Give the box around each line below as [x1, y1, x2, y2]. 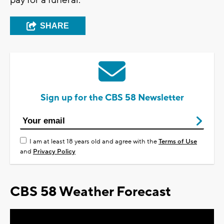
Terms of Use [158, 137, 197, 146]
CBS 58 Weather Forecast [10, 183, 171, 201]
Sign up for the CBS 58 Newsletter [40, 92, 184, 104]
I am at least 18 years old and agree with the [29, 137, 158, 146]
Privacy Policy [33, 147, 75, 156]
